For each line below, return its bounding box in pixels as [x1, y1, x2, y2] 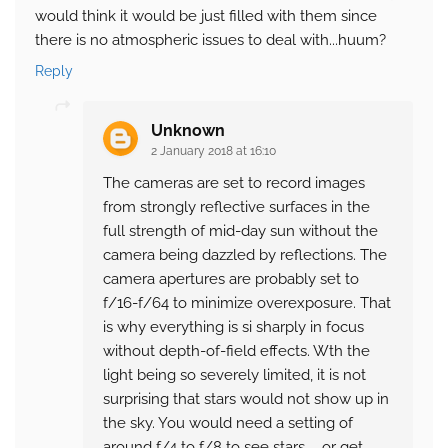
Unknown [151, 121, 225, 141]
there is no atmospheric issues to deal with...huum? [35, 31, 386, 50]
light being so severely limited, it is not [103, 366, 366, 385]
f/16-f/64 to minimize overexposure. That [103, 294, 391, 313]
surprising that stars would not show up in [103, 390, 389, 409]
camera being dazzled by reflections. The [103, 246, 387, 265]
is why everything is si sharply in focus [103, 318, 364, 337]
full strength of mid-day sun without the [103, 222, 378, 241]
